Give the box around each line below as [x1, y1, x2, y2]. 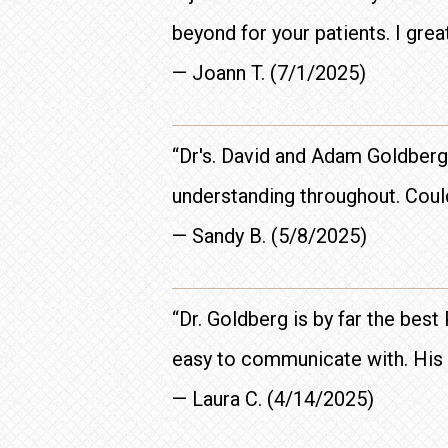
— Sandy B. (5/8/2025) [172, 223, 367, 248]
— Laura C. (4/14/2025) [172, 386, 374, 411]
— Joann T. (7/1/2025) [172, 61, 366, 86]
